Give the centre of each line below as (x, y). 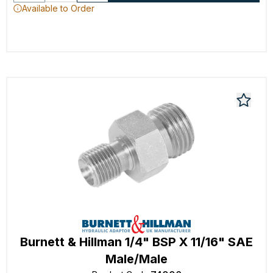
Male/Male (136, 259)
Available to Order (58, 8)
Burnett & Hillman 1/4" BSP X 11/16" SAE (136, 242)
